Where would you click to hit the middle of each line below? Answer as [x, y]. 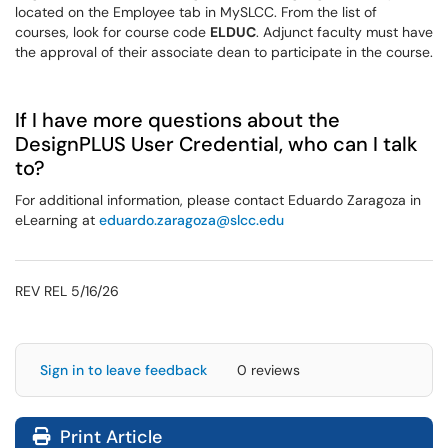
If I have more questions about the [177, 119]
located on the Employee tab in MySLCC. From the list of [196, 11]
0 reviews [268, 370]
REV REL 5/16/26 [67, 291]
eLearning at [57, 219]
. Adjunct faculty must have [344, 31]
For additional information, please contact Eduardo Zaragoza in [218, 199]
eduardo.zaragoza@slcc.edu [191, 219]
